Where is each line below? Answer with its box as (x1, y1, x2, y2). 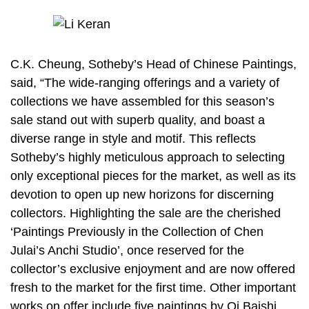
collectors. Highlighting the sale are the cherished (10, 206, 281, 221)
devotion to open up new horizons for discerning (10, 188, 274, 202)
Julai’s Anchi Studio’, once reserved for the (10, 243, 244, 258)
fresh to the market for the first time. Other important (10, 281, 296, 295)
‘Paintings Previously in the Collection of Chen (10, 225, 263, 239)
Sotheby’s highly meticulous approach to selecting (10, 150, 285, 165)
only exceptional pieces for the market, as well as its (10, 169, 296, 183)
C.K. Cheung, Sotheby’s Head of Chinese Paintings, (10, 57, 297, 72)
